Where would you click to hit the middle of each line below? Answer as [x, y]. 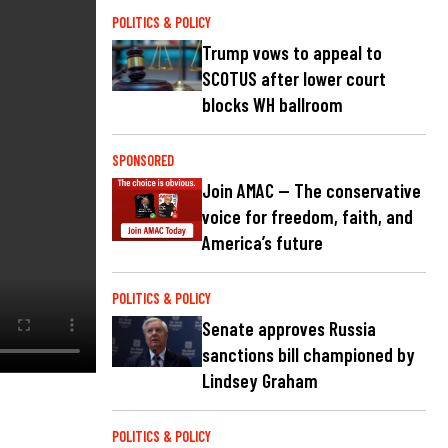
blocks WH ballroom [272, 104]
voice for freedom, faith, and [307, 217]
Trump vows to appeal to [292, 52]
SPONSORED [143, 160]
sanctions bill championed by [308, 355]
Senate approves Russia [289, 329]
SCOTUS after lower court [294, 78]
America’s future [262, 243]
